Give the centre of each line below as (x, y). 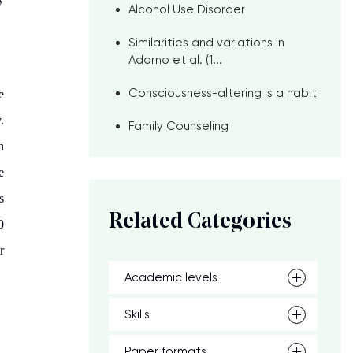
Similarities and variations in (206, 43)
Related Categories (200, 222)
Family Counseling (178, 126)
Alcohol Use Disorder (187, 9)
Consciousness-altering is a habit (223, 93)
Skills (137, 314)
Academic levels (171, 277)
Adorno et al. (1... (175, 60)
